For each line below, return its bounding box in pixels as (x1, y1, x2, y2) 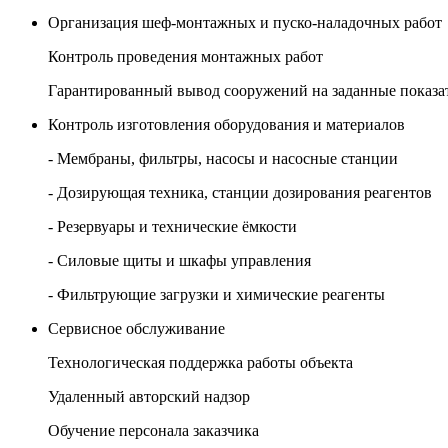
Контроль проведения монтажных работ (48, 48, 323, 66)
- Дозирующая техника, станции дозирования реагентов (48, 184, 432, 202)
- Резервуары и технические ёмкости (48, 218, 297, 236)
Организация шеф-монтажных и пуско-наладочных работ (48, 14, 442, 32)
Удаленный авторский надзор (48, 388, 250, 406)
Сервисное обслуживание (48, 320, 225, 338)
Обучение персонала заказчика (48, 422, 259, 440)
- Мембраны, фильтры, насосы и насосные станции (48, 150, 398, 168)
